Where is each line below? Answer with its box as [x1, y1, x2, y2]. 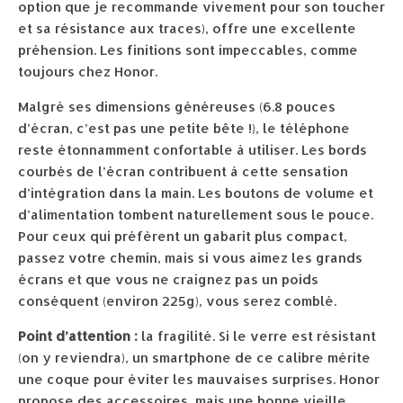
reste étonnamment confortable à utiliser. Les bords [18, 141, 367, 159]
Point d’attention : [18, 327, 138, 345]
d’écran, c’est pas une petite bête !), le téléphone [18, 120, 350, 138]
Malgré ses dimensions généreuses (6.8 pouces [18, 98, 336, 116]
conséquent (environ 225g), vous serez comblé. [18, 292, 336, 310]
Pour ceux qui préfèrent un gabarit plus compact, [18, 228, 347, 246]
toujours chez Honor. [18, 63, 157, 81]
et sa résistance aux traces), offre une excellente [18, 20, 356, 38]
